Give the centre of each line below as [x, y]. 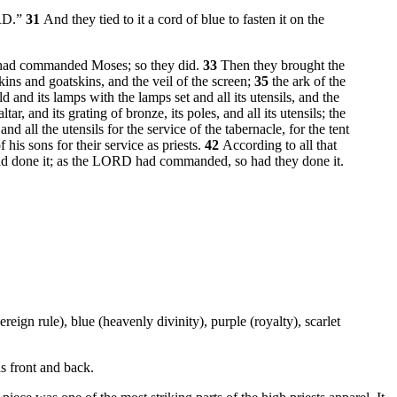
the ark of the [309, 81]
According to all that [280, 144]
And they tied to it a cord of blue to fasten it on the [184, 19]
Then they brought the [283, 65]
